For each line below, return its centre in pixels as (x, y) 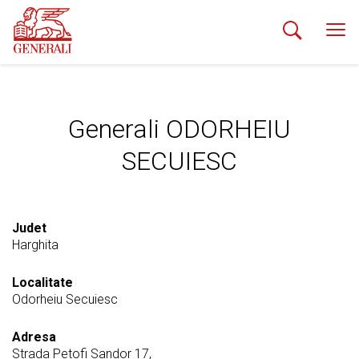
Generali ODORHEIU (179, 129)
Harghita (35, 245)
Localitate (42, 282)
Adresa (34, 337)
